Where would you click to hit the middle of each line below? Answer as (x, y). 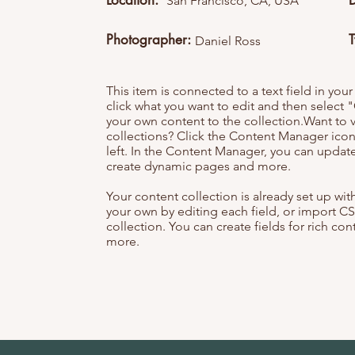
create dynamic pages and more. (199, 166)
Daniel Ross (228, 41)
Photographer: (149, 40)
